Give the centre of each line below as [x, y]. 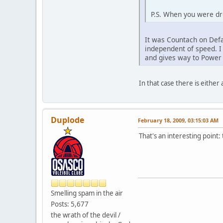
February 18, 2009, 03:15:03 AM [178, 120]
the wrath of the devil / [86, 215]
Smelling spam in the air [87, 193]
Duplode [67, 120]
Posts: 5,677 [70, 204]
